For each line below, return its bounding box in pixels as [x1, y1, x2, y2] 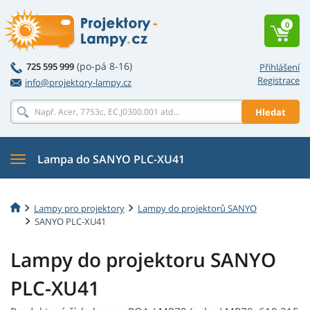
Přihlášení [259, 61, 300, 73]
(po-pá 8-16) [77, 60, 132, 73]
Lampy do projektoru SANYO [10, 246, 276, 273]
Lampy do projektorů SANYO [138, 201, 257, 215]
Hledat [255, 105, 286, 118]
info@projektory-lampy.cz [25, 76, 131, 89]
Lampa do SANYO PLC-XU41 [37, 152, 185, 167]
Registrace [257, 74, 300, 86]
